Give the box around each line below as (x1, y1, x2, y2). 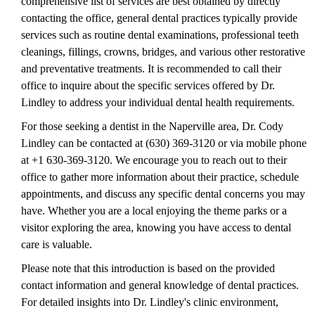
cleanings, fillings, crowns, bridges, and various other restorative (21, 45, 305, 58)
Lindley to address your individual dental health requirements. (21, 96, 295, 108)
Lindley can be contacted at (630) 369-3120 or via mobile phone (21, 136, 307, 149)
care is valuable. (21, 238, 92, 250)
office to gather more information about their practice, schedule (21, 170, 299, 183)
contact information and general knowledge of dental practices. (21, 278, 299, 291)
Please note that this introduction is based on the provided (21, 262, 275, 274)
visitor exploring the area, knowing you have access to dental (21, 221, 291, 233)
